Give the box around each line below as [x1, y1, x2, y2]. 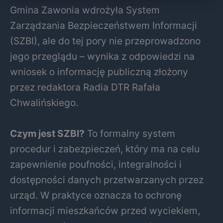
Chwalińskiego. [10, 97, 78, 109]
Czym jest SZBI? [10, 127, 85, 140]
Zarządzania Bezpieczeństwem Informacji [10, 19, 197, 32]
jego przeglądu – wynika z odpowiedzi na [10, 50, 195, 63]
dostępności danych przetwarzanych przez [10, 174, 204, 186]
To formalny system [85, 127, 175, 140]
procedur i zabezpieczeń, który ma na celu [10, 143, 200, 155]
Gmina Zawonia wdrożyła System [10, 4, 160, 16]
